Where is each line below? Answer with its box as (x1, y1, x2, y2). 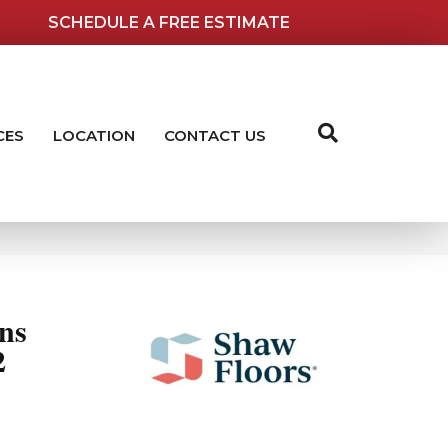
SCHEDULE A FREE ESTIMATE (48, 12, 291, 32)
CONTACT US (163, 125, 266, 145)
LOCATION (52, 125, 135, 145)
